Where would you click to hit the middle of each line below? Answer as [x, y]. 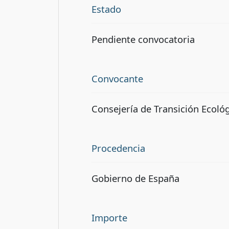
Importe [109, 217]
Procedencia [118, 148]
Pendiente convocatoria [143, 39]
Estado [106, 9]
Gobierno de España [135, 178]
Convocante [117, 78]
